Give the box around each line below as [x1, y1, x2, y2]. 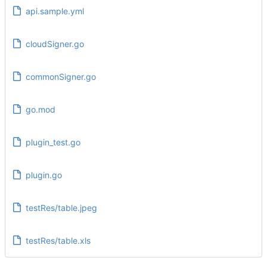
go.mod [25, 104, 55, 114]
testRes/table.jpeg [25, 202, 97, 213]
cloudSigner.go [25, 38, 84, 49]
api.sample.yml [25, 5, 84, 16]
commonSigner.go [25, 71, 96, 82]
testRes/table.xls [25, 235, 91, 246]
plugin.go [25, 169, 62, 180]
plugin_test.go [25, 136, 80, 147]
